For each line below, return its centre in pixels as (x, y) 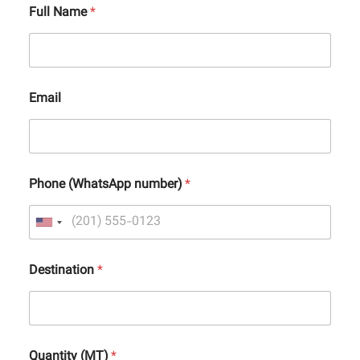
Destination (63, 272)
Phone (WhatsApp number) (107, 186)
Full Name (59, 14)
